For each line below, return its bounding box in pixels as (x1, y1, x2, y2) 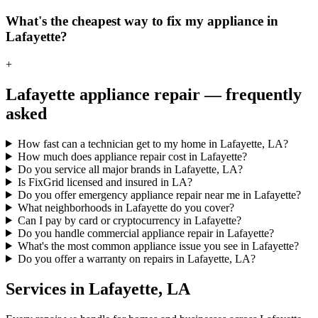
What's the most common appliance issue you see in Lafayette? (17, 239, 299, 252)
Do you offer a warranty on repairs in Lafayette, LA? (17, 252, 256, 265)
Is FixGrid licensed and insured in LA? (17, 175, 192, 188)
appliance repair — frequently (75, 84, 302, 104)
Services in (6, 279, 89, 298)
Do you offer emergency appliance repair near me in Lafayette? (17, 188, 301, 201)
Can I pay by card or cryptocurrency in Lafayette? (17, 214, 241, 226)
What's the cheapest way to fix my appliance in (6, 13, 278, 29)
